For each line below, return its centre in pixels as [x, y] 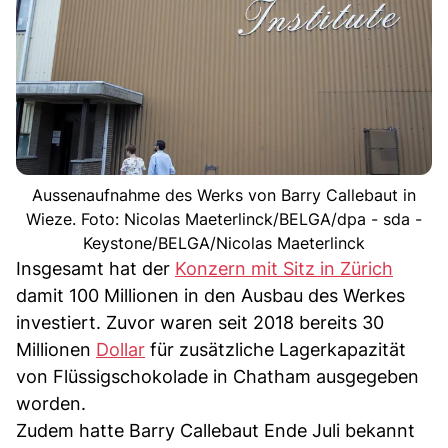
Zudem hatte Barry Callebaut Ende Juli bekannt [215, 430]
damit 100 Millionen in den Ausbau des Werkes [210, 295]
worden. [51, 403]
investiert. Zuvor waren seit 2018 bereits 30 [200, 322]
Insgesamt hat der [95, 268]
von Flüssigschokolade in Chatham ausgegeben [217, 376]
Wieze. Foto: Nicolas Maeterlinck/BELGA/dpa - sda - [224, 218]
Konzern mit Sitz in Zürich [284, 268]
